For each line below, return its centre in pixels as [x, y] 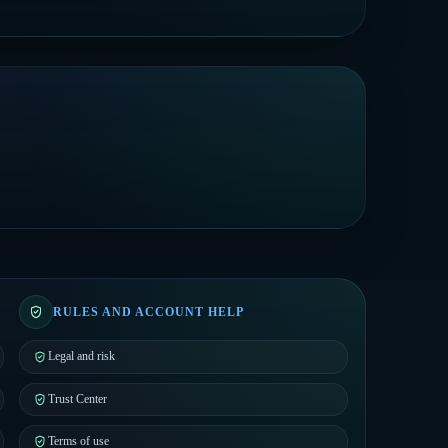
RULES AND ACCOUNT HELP [148, 312]
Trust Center [78, 398]
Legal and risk [82, 356]
